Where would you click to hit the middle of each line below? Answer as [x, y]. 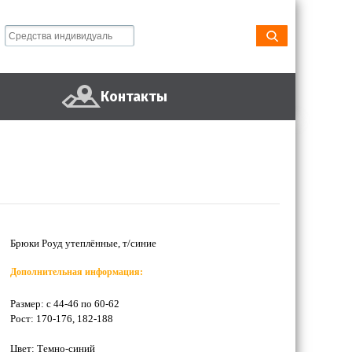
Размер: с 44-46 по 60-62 [65, 304]
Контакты [134, 97]
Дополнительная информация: [77, 272]
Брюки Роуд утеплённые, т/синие [83, 243]
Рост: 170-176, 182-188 [62, 319]
